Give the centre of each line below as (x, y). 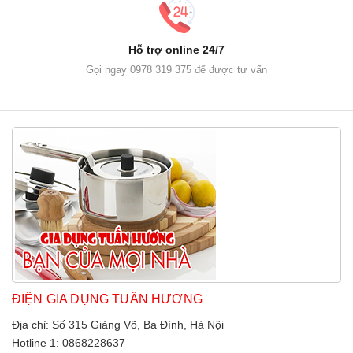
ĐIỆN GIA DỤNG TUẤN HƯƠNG (107, 299)
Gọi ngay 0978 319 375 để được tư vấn (176, 70)
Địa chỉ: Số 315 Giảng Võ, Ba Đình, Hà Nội (118, 325)
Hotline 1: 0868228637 (69, 343)
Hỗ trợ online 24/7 (176, 50)
